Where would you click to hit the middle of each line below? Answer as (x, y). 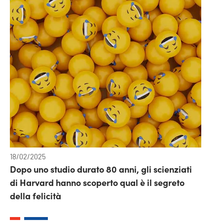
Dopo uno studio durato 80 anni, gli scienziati (101, 169)
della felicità (36, 196)
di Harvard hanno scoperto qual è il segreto (97, 182)
